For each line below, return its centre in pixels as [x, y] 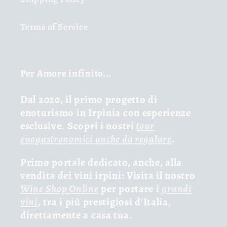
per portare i [130, 189]
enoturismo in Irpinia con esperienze [106, 112]
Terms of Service [54, 27]
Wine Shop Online [60, 189]
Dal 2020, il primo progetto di [89, 99]
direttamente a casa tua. [77, 215]
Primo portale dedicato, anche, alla [101, 162]
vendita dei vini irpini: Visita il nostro [108, 176]
